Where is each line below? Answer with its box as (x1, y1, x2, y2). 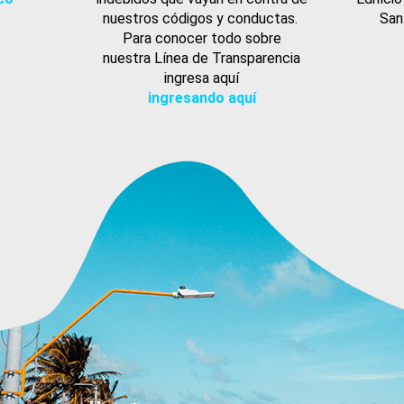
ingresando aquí (147, 89, 256, 107)
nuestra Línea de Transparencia (103, 50, 301, 68)
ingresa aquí (164, 69, 240, 87)
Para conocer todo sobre (122, 30, 281, 48)
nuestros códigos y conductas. (102, 10, 301, 28)
